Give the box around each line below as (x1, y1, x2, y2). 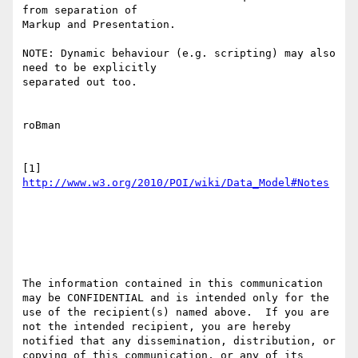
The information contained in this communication (22, 277, 323, 290)
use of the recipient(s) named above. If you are (22, 306, 329, 319)
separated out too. (22, 76, 137, 89)
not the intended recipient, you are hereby (22, 320, 291, 333)
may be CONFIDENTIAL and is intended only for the (22, 292, 329, 304)
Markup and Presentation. (22, 18, 176, 31)
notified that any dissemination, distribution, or (22, 335, 336, 348)
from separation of (22, 4, 137, 17)
